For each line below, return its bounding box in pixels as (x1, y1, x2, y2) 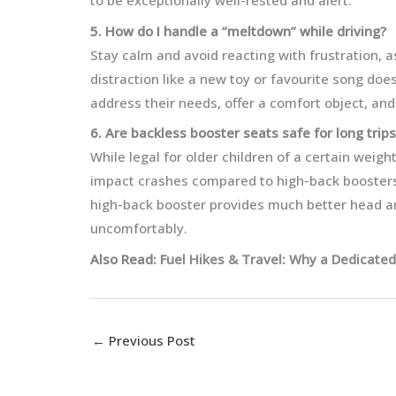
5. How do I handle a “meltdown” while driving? (90, 21, 386, 40)
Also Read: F (90, 249, 166, 268)
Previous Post (105, 331, 195, 349)
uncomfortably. (90, 219, 187, 237)
